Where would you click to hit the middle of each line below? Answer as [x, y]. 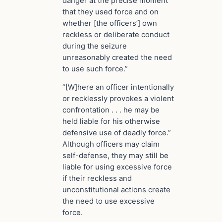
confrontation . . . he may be [111, 110]
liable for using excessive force [117, 167]
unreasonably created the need [117, 57]
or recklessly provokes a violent [118, 99]
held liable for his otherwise [111, 122]
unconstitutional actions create [116, 190]
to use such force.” [95, 69]
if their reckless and [97, 179]
